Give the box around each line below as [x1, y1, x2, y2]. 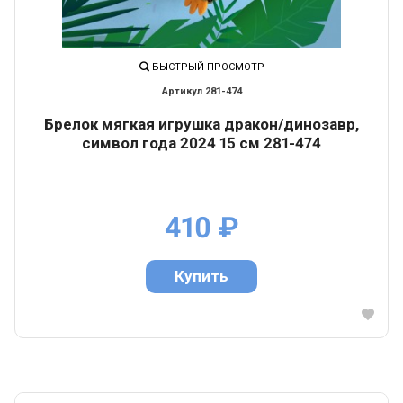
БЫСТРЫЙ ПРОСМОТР [148, 61, 264, 73]
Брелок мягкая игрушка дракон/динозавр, [44, 115, 359, 133]
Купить [175, 267, 228, 285]
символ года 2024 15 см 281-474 [82, 134, 321, 152]
